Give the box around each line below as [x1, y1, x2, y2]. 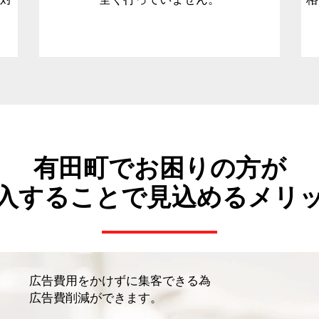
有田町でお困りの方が [33, 153, 286, 182]
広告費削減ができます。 [29, 290, 163, 305]
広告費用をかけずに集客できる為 [29, 273, 211, 288]
